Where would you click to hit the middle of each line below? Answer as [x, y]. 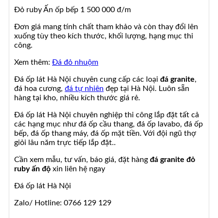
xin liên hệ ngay [78, 169]
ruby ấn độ [32, 169]
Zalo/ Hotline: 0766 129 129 [63, 203]
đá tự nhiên [84, 88]
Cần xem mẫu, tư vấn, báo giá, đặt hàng [82, 159]
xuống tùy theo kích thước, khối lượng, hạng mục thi [104, 36]
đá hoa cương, [39, 88]
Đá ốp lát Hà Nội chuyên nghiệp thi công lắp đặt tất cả [107, 115]
